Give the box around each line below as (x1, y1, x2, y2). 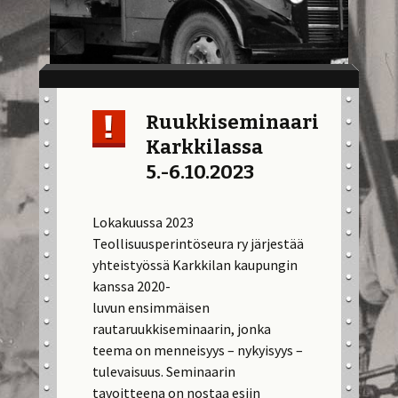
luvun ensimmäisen (92, 298, 211, 316)
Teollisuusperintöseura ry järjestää (92, 235, 305, 252)
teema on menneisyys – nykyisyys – (92, 341, 304, 359)
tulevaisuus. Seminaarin (92, 362, 236, 380)
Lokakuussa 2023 (92, 213, 195, 231)
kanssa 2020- (92, 277, 171, 295)
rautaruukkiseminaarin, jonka (92, 320, 272, 338)
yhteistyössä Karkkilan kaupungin (92, 256, 298, 274)
